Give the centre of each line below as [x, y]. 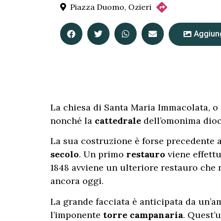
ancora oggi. [77, 181]
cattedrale [118, 121]
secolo [65, 154]
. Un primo [103, 154]
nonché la [73, 121]
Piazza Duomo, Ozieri [111, 7]
